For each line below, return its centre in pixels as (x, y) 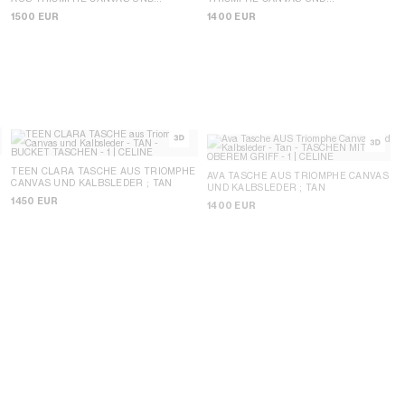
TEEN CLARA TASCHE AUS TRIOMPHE (104, 171)
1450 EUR (35, 202)
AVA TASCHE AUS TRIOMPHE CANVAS (297, 176)
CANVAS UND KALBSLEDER (79, 183)
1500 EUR (35, 16)
